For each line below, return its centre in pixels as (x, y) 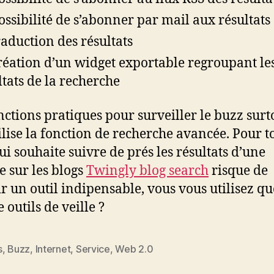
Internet (53, 249)
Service (93, 249)
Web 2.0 (134, 249)
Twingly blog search (147, 171)
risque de (238, 171)
